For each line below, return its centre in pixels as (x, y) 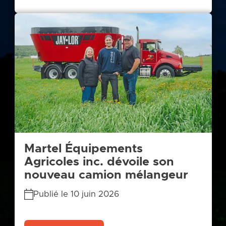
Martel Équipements (83, 149)
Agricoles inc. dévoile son (99, 162)
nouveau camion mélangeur (106, 175)
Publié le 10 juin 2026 (76, 194)
